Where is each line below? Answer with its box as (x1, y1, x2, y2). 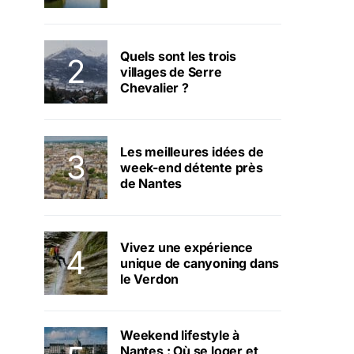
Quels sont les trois (120, 48, 236, 64)
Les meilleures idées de (120, 144, 264, 160)
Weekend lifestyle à (120, 327, 240, 343)
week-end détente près (120, 160, 263, 175)
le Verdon (120, 271, 179, 287)
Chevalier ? (120, 80, 189, 96)
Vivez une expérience (120, 239, 253, 255)
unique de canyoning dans (120, 255, 280, 271)
